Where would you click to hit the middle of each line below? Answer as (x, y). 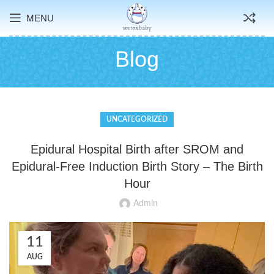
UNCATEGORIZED (137, 119)
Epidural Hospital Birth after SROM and (137, 149)
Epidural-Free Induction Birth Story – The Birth (137, 166)
